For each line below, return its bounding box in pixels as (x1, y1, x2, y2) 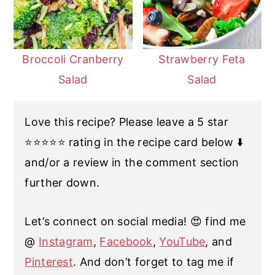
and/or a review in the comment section (25, 155, 239, 169)
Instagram (39, 234, 93, 248)
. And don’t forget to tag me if (73, 255, 234, 268)
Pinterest (25, 255, 74, 268)
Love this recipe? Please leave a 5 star (25, 115, 229, 128)
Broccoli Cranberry (22, 52, 124, 66)
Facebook (99, 234, 153, 248)
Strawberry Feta (158, 52, 246, 66)
